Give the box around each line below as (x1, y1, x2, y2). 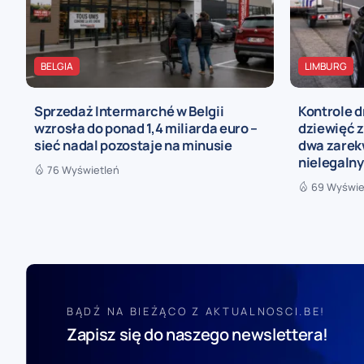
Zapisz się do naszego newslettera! (67, 323, 328, 346)
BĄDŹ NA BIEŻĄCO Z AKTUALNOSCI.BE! (67, 304, 327, 319)
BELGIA (41, 58, 73, 73)
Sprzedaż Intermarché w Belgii (34, 102, 224, 121)
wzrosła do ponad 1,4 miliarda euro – (34, 119, 258, 138)
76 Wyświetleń (47, 162, 119, 178)
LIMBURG (305, 58, 347, 73)
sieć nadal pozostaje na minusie (34, 136, 232, 155)
